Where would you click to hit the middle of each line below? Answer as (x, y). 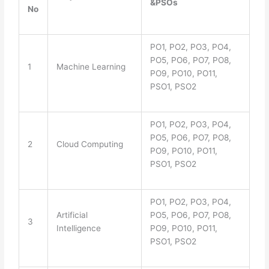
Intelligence (78, 228)
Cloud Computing (89, 144)
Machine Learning (91, 66)
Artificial (72, 215)
